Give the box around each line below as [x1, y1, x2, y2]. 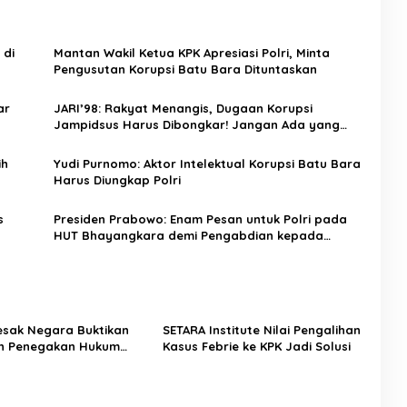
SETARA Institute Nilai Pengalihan [162, 322, 361, 337]
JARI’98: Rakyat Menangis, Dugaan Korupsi [53, 100, 313, 115]
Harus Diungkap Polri [53, 172, 181, 187]
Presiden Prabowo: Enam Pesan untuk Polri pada [53, 211, 347, 226]
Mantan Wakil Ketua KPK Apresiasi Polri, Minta [53, 45, 330, 60]
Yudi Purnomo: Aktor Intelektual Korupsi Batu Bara [53, 155, 361, 171]
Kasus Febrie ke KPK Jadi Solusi [162, 338, 351, 353]
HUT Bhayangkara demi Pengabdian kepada [53, 227, 323, 243]
